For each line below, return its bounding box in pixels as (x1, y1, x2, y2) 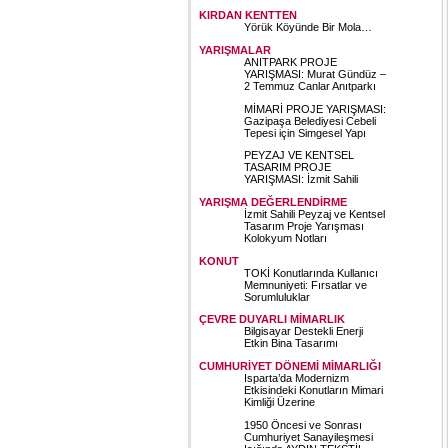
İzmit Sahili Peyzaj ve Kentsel (244, 207, 385, 220)
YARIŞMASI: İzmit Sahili (244, 173, 358, 186)
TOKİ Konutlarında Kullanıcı (244, 266, 378, 279)
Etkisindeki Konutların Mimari (244, 383, 383, 396)
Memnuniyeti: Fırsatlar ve (244, 278, 367, 291)
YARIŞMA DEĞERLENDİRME (199, 195, 347, 208)
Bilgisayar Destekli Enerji (244, 325, 363, 338)
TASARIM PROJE (244, 161, 331, 174)
